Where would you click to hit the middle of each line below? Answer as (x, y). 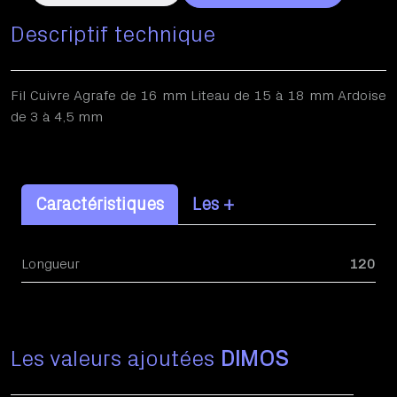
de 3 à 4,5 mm (57, 117)
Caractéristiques (100, 205)
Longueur (51, 264)
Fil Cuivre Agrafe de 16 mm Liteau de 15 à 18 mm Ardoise (198, 96)
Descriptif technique (113, 35)
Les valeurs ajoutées (116, 359)
